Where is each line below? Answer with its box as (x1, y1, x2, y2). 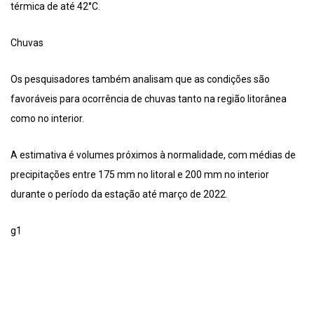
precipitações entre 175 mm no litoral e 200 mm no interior (11, 169, 269, 181)
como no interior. (11, 113, 84, 125)
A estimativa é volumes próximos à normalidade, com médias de (11, 149, 296, 161)
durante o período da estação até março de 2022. (11, 189, 228, 200)
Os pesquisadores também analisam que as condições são (11, 74, 270, 86)
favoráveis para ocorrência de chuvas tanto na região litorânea (11, 93, 287, 105)
